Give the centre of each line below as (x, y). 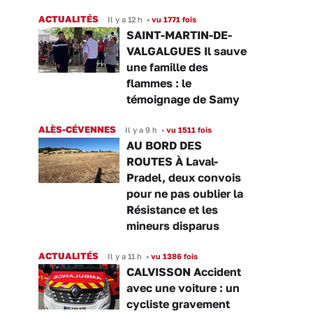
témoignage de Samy (183, 100)
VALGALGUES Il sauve (187, 51)
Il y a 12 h (125, 20)
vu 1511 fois (188, 130)
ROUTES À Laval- (172, 162)
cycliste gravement (178, 304)
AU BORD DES (164, 146)
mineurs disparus (173, 226)
